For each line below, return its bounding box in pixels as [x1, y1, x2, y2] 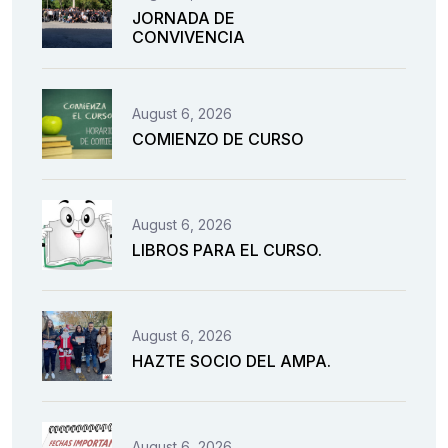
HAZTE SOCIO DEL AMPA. [132, 350, 331, 371]
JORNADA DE [132, 8, 235, 29]
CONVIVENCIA [132, 27, 245, 48]
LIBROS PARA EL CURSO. [132, 239, 322, 260]
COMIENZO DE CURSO [132, 128, 304, 149]
